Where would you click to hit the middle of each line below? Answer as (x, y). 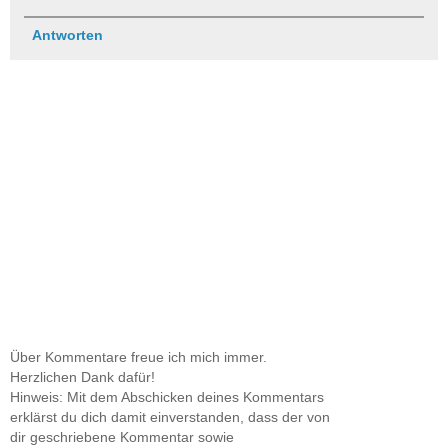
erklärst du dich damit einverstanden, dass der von (170, 417)
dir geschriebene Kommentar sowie (122, 437)
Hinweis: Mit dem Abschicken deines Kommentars (167, 397)
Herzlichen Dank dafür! (82, 377)
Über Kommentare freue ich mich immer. (138, 357)
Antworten (67, 35)
